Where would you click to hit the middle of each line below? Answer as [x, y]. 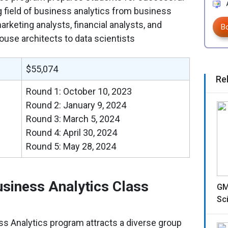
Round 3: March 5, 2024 [73, 119]
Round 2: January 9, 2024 [76, 105]
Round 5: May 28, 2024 [71, 146]
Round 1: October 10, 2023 [79, 91]
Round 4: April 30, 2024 [71, 132]
